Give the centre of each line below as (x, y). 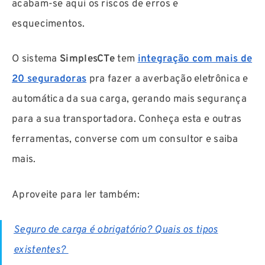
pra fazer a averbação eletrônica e (169, 80)
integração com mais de (195, 59)
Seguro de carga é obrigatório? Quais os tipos (116, 230)
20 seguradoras (49, 80)
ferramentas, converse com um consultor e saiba (125, 140)
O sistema (36, 59)
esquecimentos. (49, 24)
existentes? (41, 251)
